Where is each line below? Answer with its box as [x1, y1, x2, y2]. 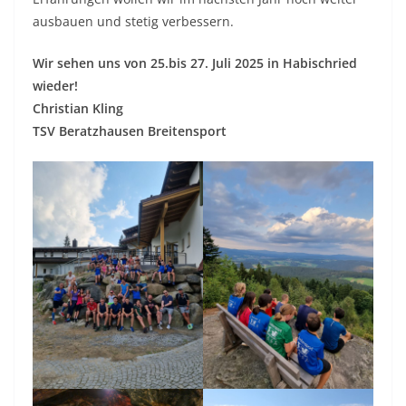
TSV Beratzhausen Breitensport [33, 122, 227, 140]
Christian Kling [33, 100, 123, 117]
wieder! [33, 77, 78, 94]
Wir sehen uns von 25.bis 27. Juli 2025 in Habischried [33, 54, 357, 72]
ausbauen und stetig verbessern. [33, 13, 234, 30]
